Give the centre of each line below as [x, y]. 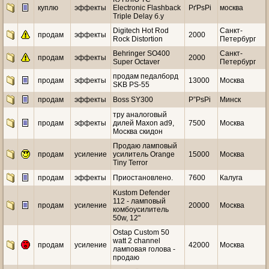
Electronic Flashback [147, 8]
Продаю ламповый [145, 146]
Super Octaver [136, 62]
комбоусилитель [141, 210]
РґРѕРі [200, 8]
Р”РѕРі [200, 100]
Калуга [231, 178]
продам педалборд [146, 76]
